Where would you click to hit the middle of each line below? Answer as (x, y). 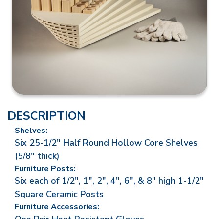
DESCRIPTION (46, 116)
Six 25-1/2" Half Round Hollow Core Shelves (106, 143)
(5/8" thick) (37, 156)
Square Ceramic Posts (59, 194)
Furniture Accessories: (57, 207)
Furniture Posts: (45, 169)
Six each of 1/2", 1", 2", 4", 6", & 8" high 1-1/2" (109, 181)
